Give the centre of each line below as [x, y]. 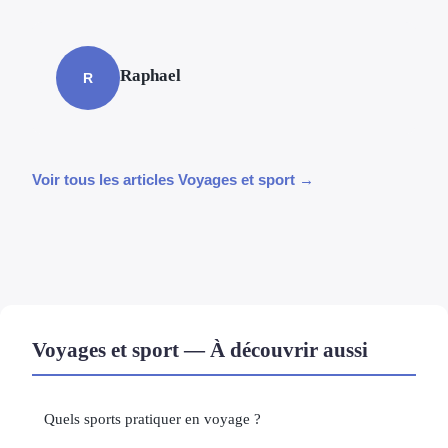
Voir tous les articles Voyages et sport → [173, 180]
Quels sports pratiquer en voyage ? [152, 419]
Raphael [150, 76]
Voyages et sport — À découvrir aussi [200, 350]
